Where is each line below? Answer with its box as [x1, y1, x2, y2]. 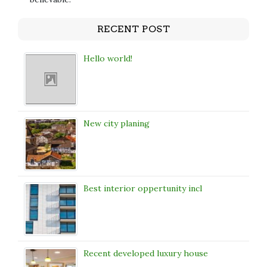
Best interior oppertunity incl [83, 183, 202, 194]
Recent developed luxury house [83, 248, 208, 259]
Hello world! [83, 53, 132, 64]
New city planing [83, 118, 150, 129]
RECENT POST [97, 23, 170, 35]
